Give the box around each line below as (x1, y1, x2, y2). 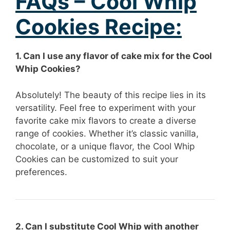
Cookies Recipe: (15, 14, 182, 40)
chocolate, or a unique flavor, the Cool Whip (15, 141, 195, 151)
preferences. (15, 166, 67, 177)
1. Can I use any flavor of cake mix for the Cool (15, 51, 212, 61)
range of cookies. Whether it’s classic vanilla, (15, 128, 199, 139)
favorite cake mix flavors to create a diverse (15, 115, 196, 126)
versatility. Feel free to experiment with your (15, 102, 196, 113)
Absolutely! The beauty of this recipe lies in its (15, 89, 206, 100)
